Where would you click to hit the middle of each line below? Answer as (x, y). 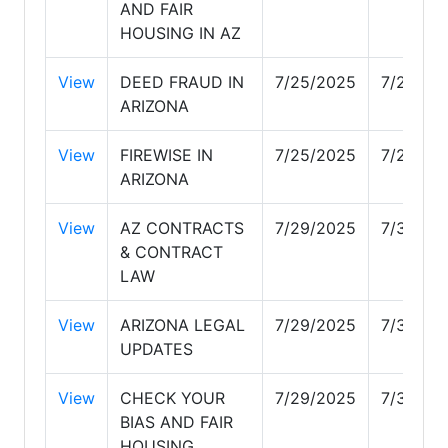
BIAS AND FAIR (176, 421)
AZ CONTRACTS (182, 227)
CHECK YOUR (172, 397)
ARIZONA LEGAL (182, 324)
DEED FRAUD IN (182, 81)
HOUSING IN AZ (180, 32)
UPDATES (156, 348)
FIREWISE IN (166, 154)
